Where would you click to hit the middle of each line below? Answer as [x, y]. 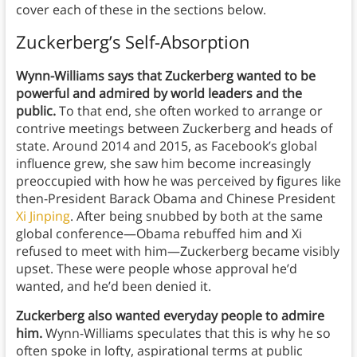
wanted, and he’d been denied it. [115, 286]
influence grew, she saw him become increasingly [163, 164]
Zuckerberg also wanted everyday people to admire [170, 316]
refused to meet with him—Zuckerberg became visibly [177, 251]
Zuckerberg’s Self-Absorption [133, 42]
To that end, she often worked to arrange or [189, 111]
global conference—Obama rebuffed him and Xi [159, 234]
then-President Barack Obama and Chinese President [175, 199]
